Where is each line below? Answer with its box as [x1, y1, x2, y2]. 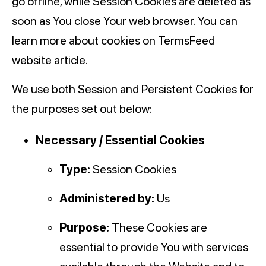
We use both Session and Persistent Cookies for [12, 82, 254, 97]
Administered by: [59, 191, 154, 206]
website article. [12, 53, 88, 68]
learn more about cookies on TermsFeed [12, 33, 215, 48]
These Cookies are [109, 220, 207, 235]
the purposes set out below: [12, 102, 152, 116]
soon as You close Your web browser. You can [12, 14, 237, 28]
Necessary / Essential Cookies [36, 133, 205, 148]
